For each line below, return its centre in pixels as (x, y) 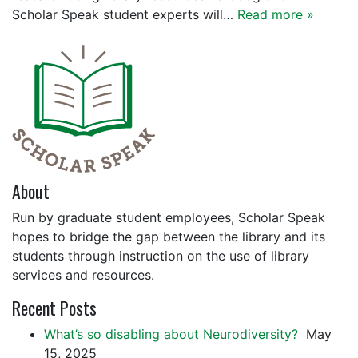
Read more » (276, 14)
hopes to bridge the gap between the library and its (169, 237)
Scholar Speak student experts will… (125, 14)
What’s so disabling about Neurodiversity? (173, 334)
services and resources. (83, 275)
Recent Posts (54, 308)
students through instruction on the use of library (161, 256)
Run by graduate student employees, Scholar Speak (169, 217)
